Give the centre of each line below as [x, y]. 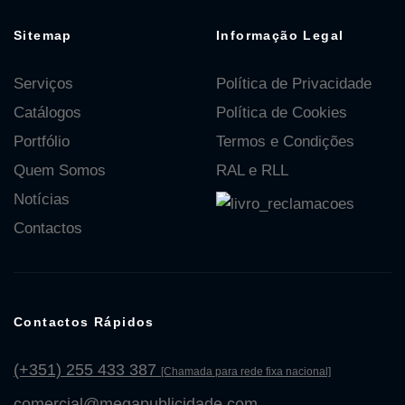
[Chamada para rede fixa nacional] [246, 372]
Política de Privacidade [294, 84]
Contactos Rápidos [84, 322]
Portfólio [42, 142]
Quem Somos [60, 171]
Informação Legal [280, 36]
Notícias [42, 200]
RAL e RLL [252, 171]
